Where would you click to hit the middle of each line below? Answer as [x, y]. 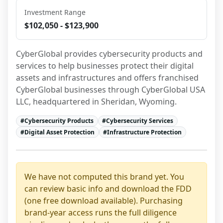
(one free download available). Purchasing [104, 200]
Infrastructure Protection [145, 132]
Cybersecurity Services [140, 121]
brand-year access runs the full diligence [101, 212]
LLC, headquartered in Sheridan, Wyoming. [96, 102]
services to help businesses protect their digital [105, 66]
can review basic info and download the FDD [108, 188]
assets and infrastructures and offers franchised [107, 78]
